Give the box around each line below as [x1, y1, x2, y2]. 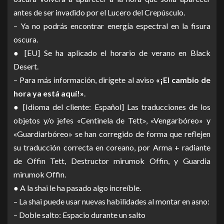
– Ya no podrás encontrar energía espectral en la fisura [13, 21, 210, 31]
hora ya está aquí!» [13, 88, 84, 98]
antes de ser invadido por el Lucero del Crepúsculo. [13, 7, 185, 17]
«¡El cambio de [155, 75, 211, 85]
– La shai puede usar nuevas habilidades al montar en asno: [13, 196, 209, 206]
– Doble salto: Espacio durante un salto [13, 210, 145, 220]
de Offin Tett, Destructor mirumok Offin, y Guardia [13, 156, 210, 166]
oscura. [13, 34, 38, 44]
